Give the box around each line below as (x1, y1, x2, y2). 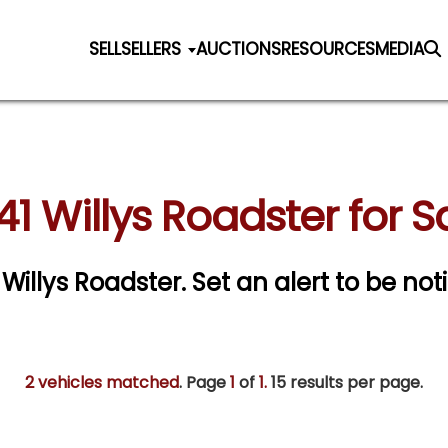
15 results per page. (267, 371, 423, 395)
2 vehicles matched (25, 371, 179, 395)
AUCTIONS (196, 36, 282, 61)
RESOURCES (281, 36, 376, 61)
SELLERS (121, 36, 182, 61)
